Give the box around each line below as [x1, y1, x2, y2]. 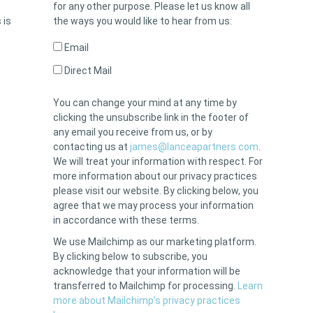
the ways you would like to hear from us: [53, 15, 232, 27]
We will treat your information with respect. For [53, 156, 263, 168]
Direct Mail [62, 65, 112, 77]
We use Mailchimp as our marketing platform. [53, 236, 256, 248]
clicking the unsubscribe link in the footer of [53, 112, 249, 124]
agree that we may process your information [53, 200, 254, 212]
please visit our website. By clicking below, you [53, 185, 259, 197]
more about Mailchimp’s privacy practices [53, 295, 240, 307]
